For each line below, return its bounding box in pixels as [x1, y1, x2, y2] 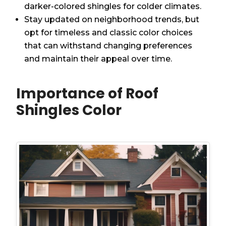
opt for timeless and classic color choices [24, 27, 193, 37]
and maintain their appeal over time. [24, 53, 173, 64]
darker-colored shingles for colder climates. [24, 1, 202, 11]
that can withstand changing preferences [24, 40, 193, 50]
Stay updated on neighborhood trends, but [24, 14, 200, 24]
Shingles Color [16, 100, 122, 120]
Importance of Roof [16, 83, 159, 103]
